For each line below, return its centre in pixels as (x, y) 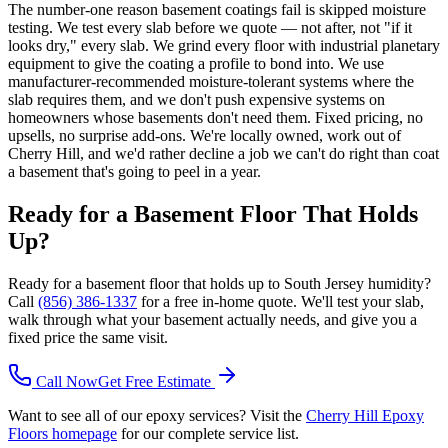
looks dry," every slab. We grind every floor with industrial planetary (224, 45)
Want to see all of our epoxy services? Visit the (155, 415)
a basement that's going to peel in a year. (134, 171)
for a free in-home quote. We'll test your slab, (280, 301)
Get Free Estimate (156, 381)
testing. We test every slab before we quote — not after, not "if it (210, 27)
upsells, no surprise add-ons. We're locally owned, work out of (204, 135)
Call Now (65, 381)
